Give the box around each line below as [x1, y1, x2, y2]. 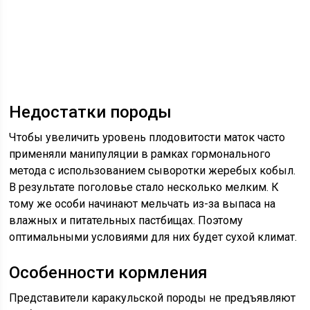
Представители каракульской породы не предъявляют [9, 291, 296, 304]
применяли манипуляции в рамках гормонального [9, 147, 271, 161]
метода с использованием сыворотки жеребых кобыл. [9, 163, 296, 177]
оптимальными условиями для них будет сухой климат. [9, 230, 298, 244]
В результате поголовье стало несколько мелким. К [9, 180, 280, 194]
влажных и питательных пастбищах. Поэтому [9, 213, 244, 227]
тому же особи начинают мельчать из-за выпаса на [9, 197, 276, 210]
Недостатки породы [9, 102, 172, 122]
